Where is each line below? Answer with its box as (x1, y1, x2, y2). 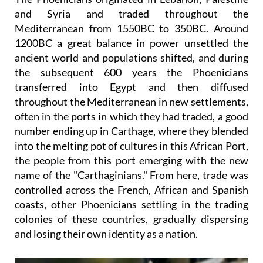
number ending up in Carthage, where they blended (15, 124, 248, 138)
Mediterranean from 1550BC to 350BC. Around (15, 22, 248, 35)
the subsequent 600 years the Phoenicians (15, 66, 248, 79)
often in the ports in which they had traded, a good (15, 110, 248, 123)
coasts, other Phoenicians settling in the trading (15, 198, 248, 211)
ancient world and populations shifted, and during (15, 51, 248, 65)
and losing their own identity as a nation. (15, 227, 198, 241)
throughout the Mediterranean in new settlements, (15, 95, 248, 109)
